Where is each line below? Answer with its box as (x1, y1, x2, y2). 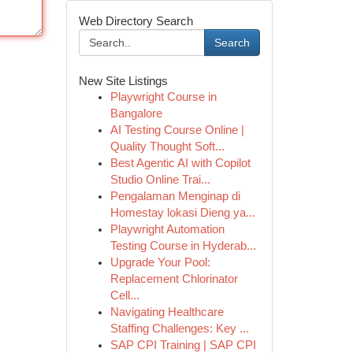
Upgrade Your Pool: (110, 256, 210, 269)
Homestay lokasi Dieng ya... (110, 206, 255, 219)
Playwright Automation (110, 223, 225, 236)
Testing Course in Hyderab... (110, 240, 256, 252)
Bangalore (110, 107, 162, 120)
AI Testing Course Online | (110, 124, 244, 136)
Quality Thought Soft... (110, 140, 225, 153)
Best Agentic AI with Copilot (110, 157, 251, 169)
